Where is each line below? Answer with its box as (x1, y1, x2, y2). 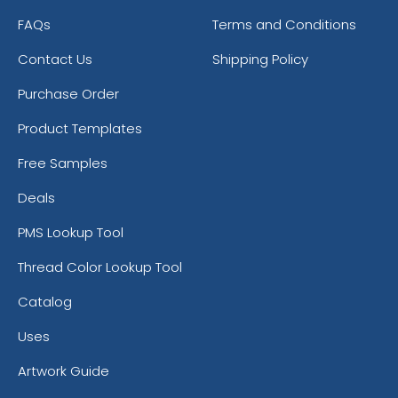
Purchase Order (18, 84, 119, 103)
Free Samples (18, 153, 107, 172)
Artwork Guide (18, 361, 109, 380)
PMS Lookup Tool (18, 222, 123, 242)
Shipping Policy (212, 49, 308, 68)
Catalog (18, 291, 72, 311)
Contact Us (18, 49, 92, 68)
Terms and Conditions (212, 14, 356, 34)
